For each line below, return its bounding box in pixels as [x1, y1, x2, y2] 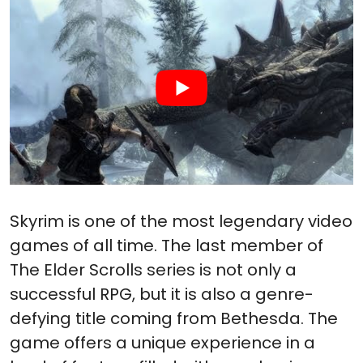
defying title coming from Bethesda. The [10, 307, 338, 331]
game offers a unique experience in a [10, 331, 315, 355]
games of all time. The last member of [10, 234, 323, 258]
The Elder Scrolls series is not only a [10, 258, 297, 282]
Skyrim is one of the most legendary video [10, 210, 352, 233]
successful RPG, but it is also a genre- [10, 283, 314, 306]
